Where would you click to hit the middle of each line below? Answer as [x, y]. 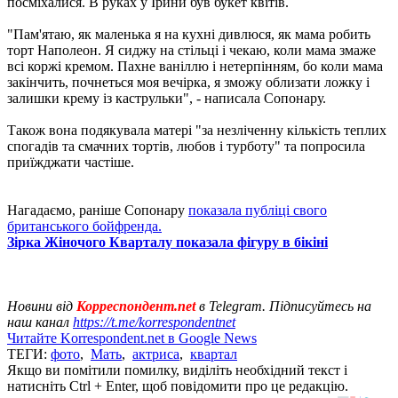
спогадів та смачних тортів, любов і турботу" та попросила [186, 146]
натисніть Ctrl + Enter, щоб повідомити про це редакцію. [178, 386]
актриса [156, 354]
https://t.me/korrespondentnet [154, 322]
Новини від [42, 306]
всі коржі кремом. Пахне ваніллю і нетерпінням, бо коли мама [195, 66]
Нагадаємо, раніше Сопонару [98, 210]
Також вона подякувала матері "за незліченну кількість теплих [197, 130]
